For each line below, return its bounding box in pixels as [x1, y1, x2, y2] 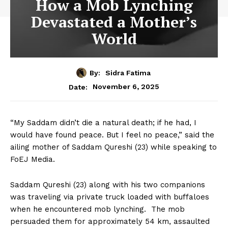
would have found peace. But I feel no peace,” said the [10, 130, 214, 139]
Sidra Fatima [105, 68, 151, 77]
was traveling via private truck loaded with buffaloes [10, 192, 209, 202]
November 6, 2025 [93, 82, 159, 91]
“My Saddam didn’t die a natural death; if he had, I [10, 118, 196, 127]
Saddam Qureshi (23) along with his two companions [10, 180, 205, 189]
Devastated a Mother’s [31, 11, 197, 32]
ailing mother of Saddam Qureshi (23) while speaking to [10, 142, 217, 152]
